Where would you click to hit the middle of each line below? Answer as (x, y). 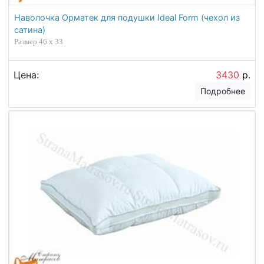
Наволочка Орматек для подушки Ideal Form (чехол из (127, 18)
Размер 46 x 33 (39, 42)
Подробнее (223, 91)
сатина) (30, 30)
